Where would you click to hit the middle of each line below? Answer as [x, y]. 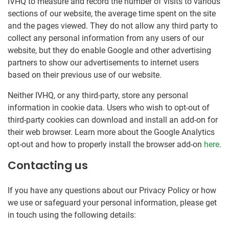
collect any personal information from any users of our [106, 38]
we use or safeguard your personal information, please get [112, 203]
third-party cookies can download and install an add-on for [113, 120]
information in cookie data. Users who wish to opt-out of [109, 108]
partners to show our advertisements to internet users [103, 63]
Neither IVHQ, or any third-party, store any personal [98, 96]
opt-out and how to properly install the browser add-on [106, 145]
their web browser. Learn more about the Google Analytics [111, 132]
